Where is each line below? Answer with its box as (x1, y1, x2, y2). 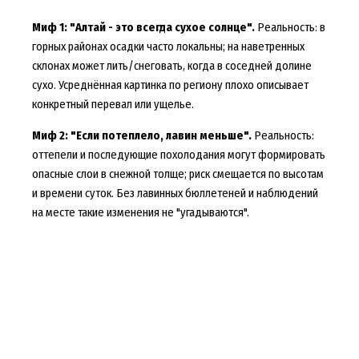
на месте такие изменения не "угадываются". (31, 204, 249, 220)
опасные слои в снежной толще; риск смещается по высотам (31, 166, 324, 181)
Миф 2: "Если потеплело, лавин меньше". (31, 127, 252, 143)
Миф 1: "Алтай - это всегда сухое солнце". (31, 19, 255, 34)
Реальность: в (254, 19, 325, 34)
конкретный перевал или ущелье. (31, 96, 194, 111)
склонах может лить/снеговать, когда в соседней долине (31, 58, 312, 73)
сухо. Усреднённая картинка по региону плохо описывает (31, 77, 309, 92)
